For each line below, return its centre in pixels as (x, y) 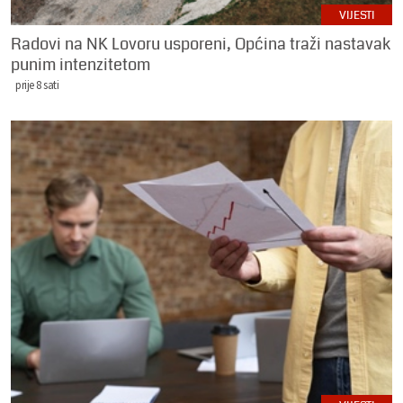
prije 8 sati (37, 84)
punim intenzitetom (81, 64)
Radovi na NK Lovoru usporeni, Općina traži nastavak (201, 44)
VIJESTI (357, 15)
